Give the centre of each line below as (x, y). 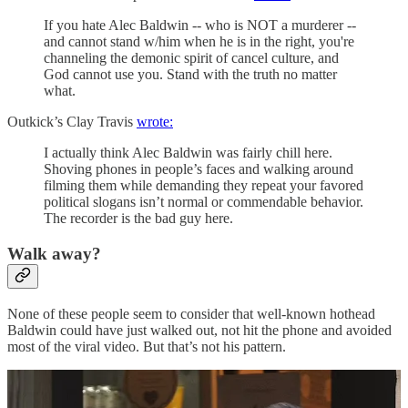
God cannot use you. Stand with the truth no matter (190, 75)
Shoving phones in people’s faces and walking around (199, 169)
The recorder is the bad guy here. (138, 219)
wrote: (155, 122)
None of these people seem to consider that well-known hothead (191, 313)
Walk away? (54, 254)
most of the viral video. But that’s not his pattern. (147, 346)
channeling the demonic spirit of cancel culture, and (191, 58)
